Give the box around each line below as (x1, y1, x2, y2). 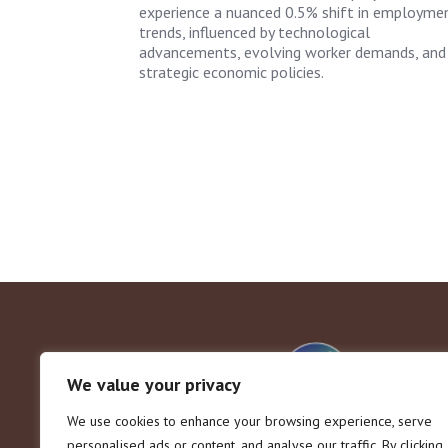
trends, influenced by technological (138, 21, 370, 42)
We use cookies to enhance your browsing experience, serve (67, 412, 432, 430)
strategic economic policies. (138, 61, 324, 82)
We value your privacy (67, 373, 241, 396)
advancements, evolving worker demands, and (138, 41, 446, 62)
